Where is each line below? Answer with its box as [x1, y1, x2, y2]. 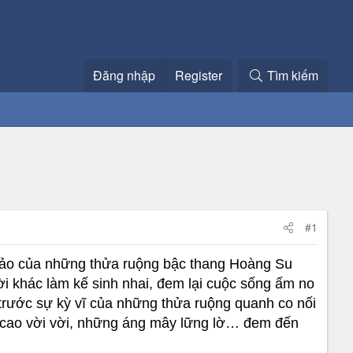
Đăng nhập [93, 66, 156, 84]
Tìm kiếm [267, 66, 318, 84]
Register [175, 66, 223, 84]
